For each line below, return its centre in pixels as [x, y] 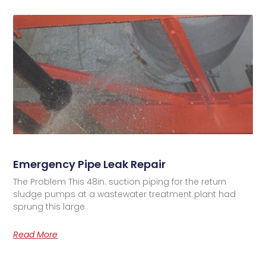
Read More [36, 235]
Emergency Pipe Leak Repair [90, 164]
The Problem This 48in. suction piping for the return [120, 182]
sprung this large [49, 207]
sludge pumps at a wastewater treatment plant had [125, 194]
